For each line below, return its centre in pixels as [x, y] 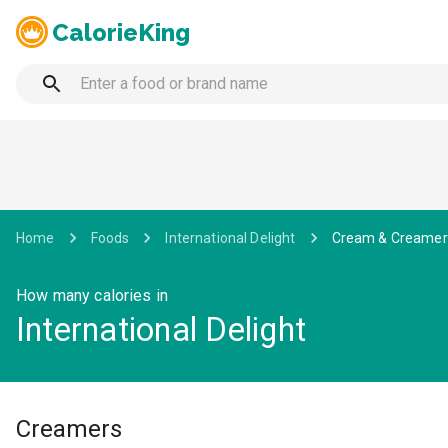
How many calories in [92, 295]
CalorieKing [121, 32]
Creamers [69, 429]
